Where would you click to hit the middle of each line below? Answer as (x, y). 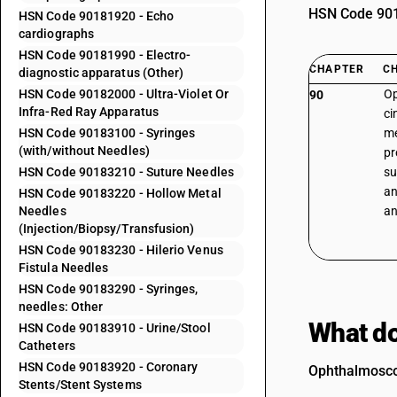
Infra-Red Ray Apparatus (89, 112)
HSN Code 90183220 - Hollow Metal (120, 193)
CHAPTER (337, 69)
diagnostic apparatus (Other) (101, 73)
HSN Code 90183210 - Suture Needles (126, 172)
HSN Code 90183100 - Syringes (107, 133)
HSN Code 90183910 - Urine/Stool (115, 328)
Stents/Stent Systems (80, 385)
